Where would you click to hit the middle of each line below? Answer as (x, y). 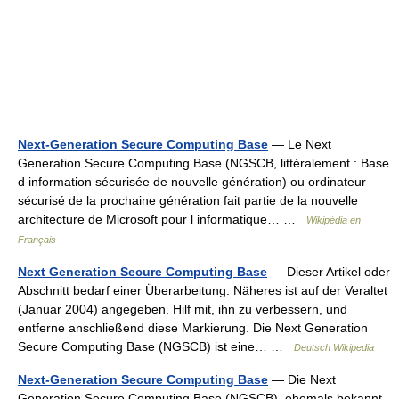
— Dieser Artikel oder (329, 272)
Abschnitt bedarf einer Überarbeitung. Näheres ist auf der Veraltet (203, 290)
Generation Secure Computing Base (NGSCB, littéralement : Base (204, 163)
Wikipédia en (334, 220)
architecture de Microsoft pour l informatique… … (162, 219)
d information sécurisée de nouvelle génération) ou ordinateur (192, 182)
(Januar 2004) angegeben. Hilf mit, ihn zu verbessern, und (183, 309)
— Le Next (300, 144)
